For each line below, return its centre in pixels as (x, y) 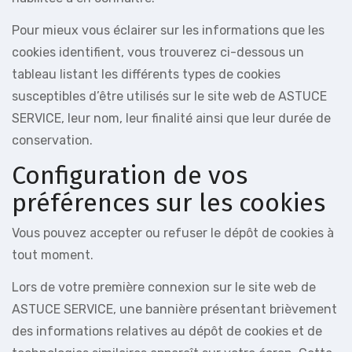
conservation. (52, 140)
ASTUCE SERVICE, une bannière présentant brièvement (174, 309)
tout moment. (53, 255)
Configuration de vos (130, 175)
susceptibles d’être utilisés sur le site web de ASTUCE (169, 96)
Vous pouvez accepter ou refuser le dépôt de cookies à (173, 233)
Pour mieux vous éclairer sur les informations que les (168, 30)
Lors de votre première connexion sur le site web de (164, 287)
